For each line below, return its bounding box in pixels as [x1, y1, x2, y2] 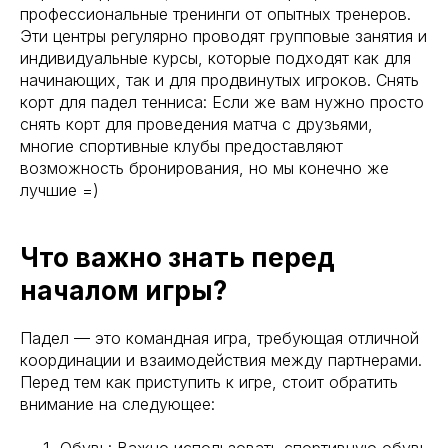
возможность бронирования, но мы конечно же [20, 158, 389, 178]
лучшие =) [20, 180, 99, 200]
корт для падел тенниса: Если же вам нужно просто [20, 92, 424, 112]
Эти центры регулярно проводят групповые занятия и [20, 26, 427, 46]
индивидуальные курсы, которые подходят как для [20, 48, 411, 68]
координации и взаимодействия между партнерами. [20, 350, 422, 370]
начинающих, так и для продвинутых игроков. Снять [20, 70, 419, 90]
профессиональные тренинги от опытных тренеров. [20, 4, 411, 24]
